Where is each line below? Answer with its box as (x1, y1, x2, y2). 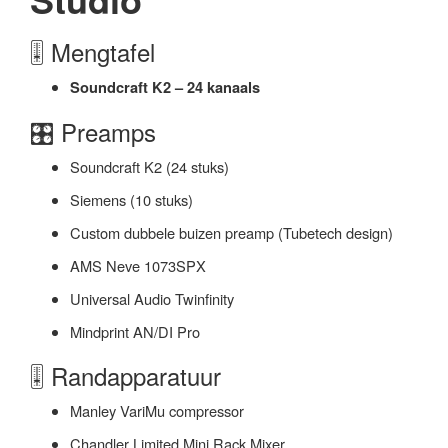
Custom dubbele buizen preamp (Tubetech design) (70, 222, 393, 244)
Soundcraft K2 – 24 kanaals (70, 77, 260, 99)
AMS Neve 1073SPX (70, 255, 206, 277)
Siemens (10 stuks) (70, 189, 193, 211)
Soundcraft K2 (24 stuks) (70, 156, 229, 178)
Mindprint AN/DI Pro (70, 321, 200, 343)
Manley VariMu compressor (70, 400, 244, 422)
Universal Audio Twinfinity (70, 288, 234, 310)
